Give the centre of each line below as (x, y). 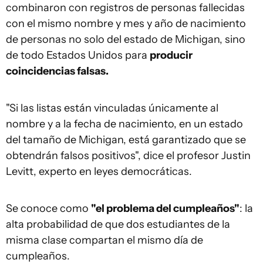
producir (171, 55)
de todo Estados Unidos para (78, 55)
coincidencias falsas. (57, 71)
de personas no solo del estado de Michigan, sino (126, 40)
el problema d (129, 209)
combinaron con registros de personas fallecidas (125, 8)
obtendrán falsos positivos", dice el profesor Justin (128, 156)
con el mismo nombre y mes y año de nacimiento (126, 24)
